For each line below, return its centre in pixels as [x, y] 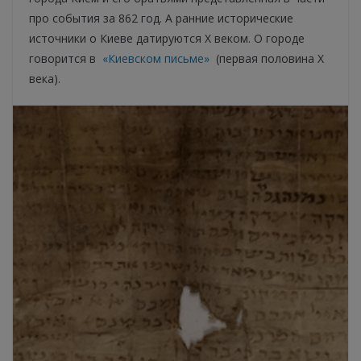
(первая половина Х [267, 59]
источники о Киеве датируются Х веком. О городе [167, 39]
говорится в [66, 59]
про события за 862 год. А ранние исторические [161, 19]
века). [45, 79]
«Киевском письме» [156, 59]
